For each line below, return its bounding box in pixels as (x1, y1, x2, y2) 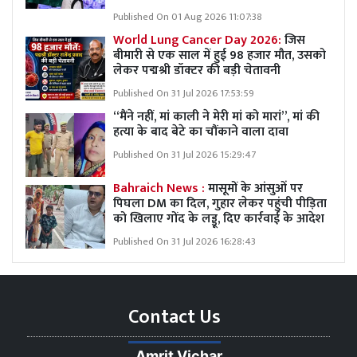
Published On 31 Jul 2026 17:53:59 (113, 84, 254, 102)
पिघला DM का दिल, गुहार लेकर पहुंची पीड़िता (113, 192, 327, 214)
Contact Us (128, 300, 221, 333)
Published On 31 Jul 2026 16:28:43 (113, 233, 256, 250)
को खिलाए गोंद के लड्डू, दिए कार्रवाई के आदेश (113, 207, 324, 229)
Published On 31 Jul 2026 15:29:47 (113, 146, 256, 163)
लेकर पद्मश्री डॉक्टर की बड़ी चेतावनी (113, 59, 280, 81)
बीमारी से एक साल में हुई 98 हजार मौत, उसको (113, 44, 326, 66)
